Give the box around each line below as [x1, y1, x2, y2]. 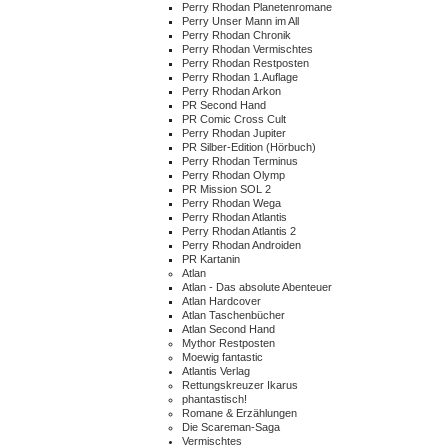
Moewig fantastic [182, 351, 263, 363]
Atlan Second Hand [182, 323, 275, 335]
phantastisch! [182, 393, 247, 405]
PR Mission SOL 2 [182, 183, 271, 195]
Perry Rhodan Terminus [182, 155, 298, 167]
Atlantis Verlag [182, 365, 250, 377]
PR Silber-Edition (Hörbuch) [182, 141, 316, 153]
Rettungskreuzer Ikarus [182, 379, 298, 391]
